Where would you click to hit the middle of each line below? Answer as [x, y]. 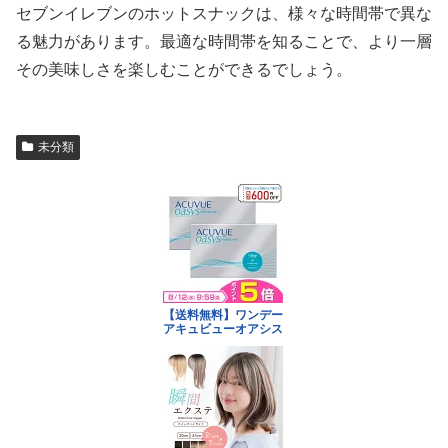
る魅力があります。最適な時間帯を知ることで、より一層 [224, 42]
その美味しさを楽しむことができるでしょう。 [184, 70]
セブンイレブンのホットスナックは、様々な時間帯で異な [224, 14]
